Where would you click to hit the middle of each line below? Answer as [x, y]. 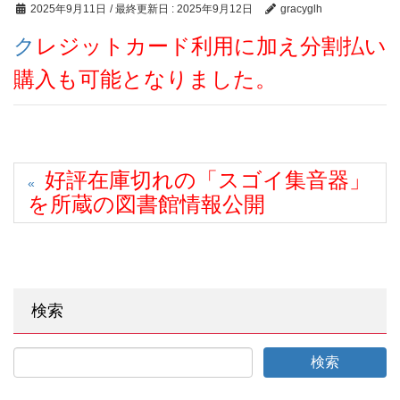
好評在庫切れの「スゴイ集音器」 [208, 179]
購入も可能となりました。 [145, 79]
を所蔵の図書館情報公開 [146, 204]
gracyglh [301, 8]
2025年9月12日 [215, 8]
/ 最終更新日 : [143, 8]
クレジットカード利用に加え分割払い [25, 46]
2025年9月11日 [68, 8]
